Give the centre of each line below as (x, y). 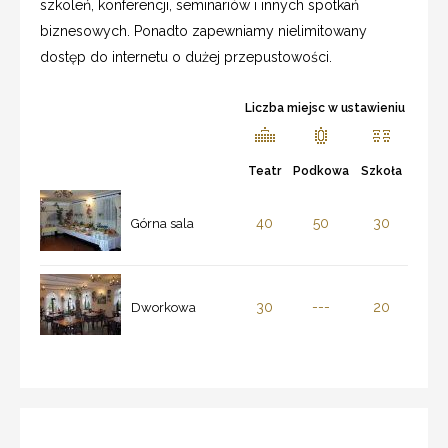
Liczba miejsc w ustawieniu (325, 107)
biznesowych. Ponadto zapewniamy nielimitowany (203, 30)
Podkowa (321, 170)
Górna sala (162, 223)
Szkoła (381, 170)
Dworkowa (163, 307)
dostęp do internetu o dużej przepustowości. (186, 56)
